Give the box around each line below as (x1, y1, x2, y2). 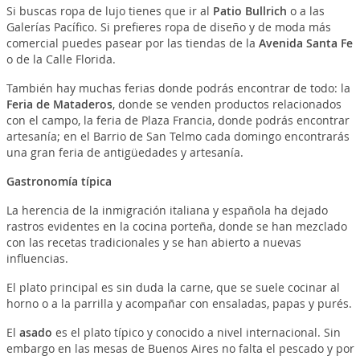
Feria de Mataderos (6, 96, 112, 112)
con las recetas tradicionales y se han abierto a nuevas (6, 234, 301, 250)
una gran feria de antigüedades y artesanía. (6, 144, 243, 160)
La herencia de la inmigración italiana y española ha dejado (6, 202, 328, 218)
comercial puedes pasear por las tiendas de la (6, 35, 259, 51)
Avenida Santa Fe (258, 35, 353, 51)
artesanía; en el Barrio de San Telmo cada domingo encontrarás (6, 128, 350, 144)
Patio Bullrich (209, 2, 287, 18)
